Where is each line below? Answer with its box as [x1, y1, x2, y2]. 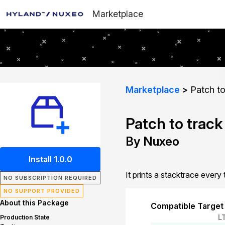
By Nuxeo [126, 134, 179, 149]
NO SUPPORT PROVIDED [4, 187, 80, 194]
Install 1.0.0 [28, 154, 72, 164]
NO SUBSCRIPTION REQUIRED [4, 174, 97, 181]
